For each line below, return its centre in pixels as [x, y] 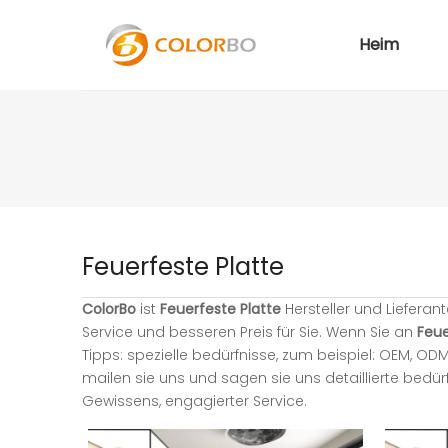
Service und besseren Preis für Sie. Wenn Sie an [249, 332]
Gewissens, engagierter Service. [194, 401]
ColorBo [109, 309]
